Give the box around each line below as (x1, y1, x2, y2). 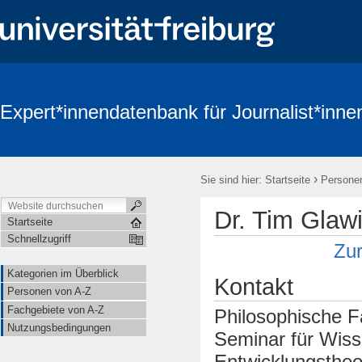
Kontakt (214, 273, 293, 301)
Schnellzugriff (7, 233, 71, 245)
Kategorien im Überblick (7, 267, 119, 280)
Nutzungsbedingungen (7, 322, 111, 334)
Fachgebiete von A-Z (7, 304, 104, 316)
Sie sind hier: (200, 174, 262, 186)
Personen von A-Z (7, 285, 91, 297)
